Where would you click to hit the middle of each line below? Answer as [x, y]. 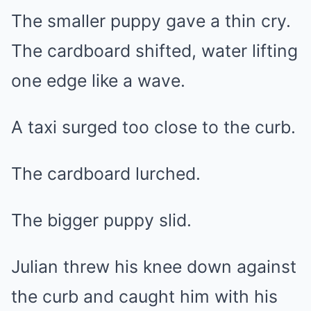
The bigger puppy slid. [101, 220]
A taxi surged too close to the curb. [153, 127]
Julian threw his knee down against [154, 267]
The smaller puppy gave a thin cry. [151, 21]
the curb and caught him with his [144, 296]
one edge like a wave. [98, 81]
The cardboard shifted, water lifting [154, 51]
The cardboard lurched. [106, 174]
